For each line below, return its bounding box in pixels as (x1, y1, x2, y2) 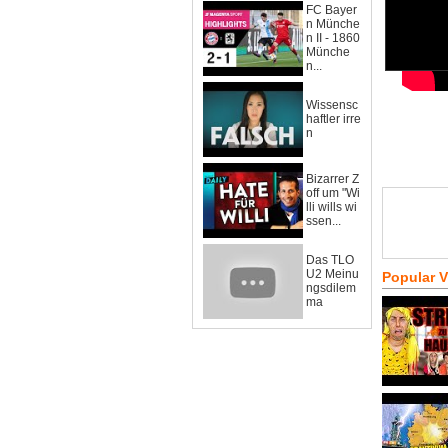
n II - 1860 (306, 31, 360, 45)
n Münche (306, 17, 360, 31)
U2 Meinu (306, 267, 359, 281)
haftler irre (306, 112, 361, 126)
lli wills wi (306, 200, 357, 214)
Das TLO (306, 253, 354, 267)
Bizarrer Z (306, 172, 359, 186)
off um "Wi (306, 186, 360, 200)
